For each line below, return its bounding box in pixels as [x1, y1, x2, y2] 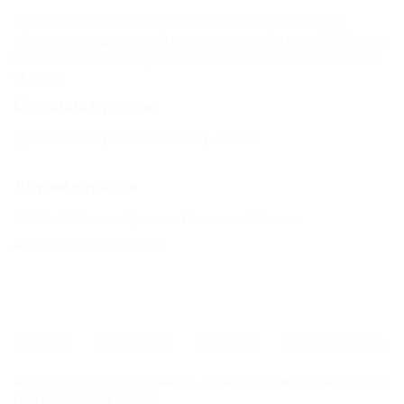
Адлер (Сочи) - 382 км [14, 235, 161, 253]
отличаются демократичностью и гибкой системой [14, 47, 380, 68]
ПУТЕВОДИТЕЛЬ [286, 334, 389, 351]
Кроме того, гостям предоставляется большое [14, 11, 343, 32]
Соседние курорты [14, 96, 156, 116]
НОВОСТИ [195, 334, 259, 351]
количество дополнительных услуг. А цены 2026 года [14, 29, 390, 50]
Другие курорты [14, 176, 138, 197]
